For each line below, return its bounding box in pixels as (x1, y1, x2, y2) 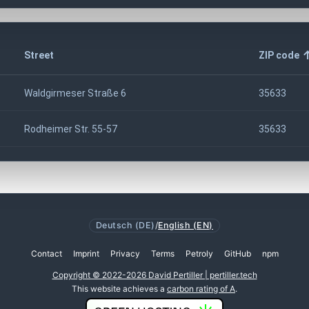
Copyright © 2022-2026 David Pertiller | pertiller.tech (52, 269, 257, 280)
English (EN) (158, 219, 213, 230)
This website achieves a (72, 283, 167, 295)
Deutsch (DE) (96, 219, 155, 230)
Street (24, 49, 54, 61)
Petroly (185, 248, 213, 259)
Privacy (110, 248, 140, 259)
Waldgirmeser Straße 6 (24, 87, 126, 99)
